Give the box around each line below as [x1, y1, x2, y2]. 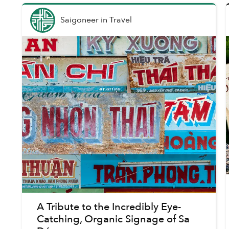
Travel [109, 14, 132, 26]
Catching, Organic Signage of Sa [36, 212, 190, 226]
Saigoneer [60, 14, 99, 26]
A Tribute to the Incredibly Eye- [36, 200, 181, 214]
